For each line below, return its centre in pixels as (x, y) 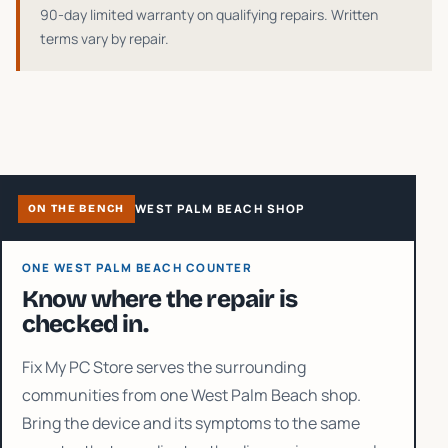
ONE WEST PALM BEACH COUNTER (137, 267)
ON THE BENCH (76, 208)
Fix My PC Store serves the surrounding (164, 367)
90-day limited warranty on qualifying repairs (182, 14)
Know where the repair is (159, 299)
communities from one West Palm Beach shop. (191, 395)
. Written (351, 14)
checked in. (85, 324)
